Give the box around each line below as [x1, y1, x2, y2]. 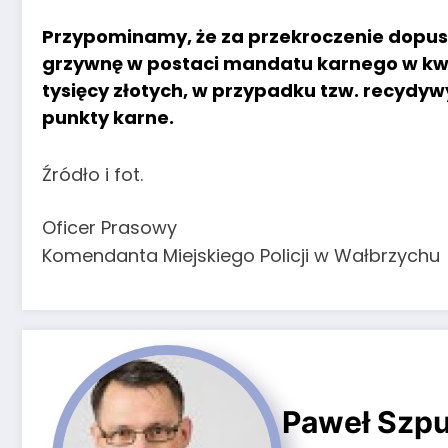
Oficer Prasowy [42, 215, 177, 241]
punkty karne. [42, 104, 174, 130]
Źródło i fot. [42, 161, 143, 187]
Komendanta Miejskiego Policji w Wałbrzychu [42, 243, 440, 269]
